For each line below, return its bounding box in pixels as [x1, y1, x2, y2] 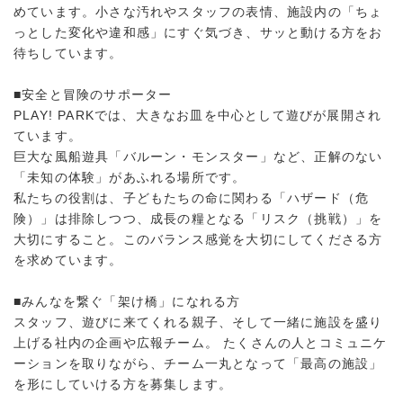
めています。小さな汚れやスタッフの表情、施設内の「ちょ [13, 4, 383, 20]
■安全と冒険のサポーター [13, 87, 173, 103]
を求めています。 [13, 253, 123, 268]
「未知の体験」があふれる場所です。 [13, 170, 246, 185]
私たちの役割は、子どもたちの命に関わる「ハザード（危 [13, 191, 370, 206]
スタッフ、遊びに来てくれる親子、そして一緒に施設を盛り [13, 315, 383, 330]
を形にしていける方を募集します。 [13, 377, 233, 392]
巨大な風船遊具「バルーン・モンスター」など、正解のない [13, 149, 383, 165]
